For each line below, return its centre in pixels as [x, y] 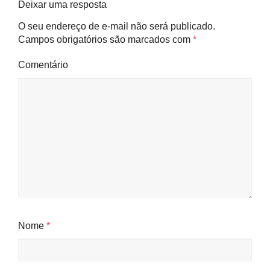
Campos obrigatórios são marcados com [105, 39]
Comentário [43, 65]
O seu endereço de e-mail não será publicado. [117, 26]
